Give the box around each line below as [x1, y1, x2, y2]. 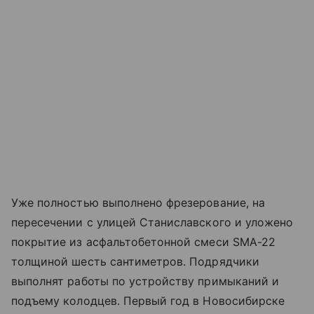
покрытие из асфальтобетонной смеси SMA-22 [11, 235, 275, 250]
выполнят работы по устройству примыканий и [11, 274, 280, 289]
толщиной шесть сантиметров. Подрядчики [11, 254, 259, 269]
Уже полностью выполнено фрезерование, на [11, 196, 265, 210]
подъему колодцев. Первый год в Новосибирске [11, 294, 285, 308]
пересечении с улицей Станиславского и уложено [11, 215, 294, 230]
